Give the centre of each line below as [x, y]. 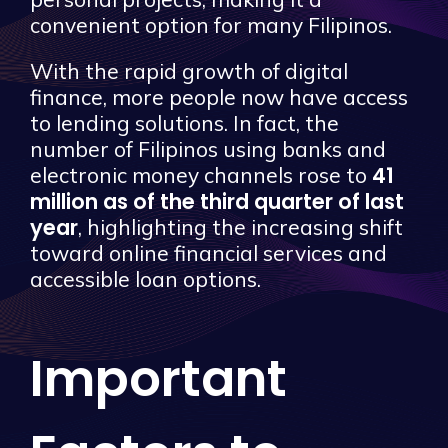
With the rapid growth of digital [189, 70]
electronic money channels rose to [201, 174]
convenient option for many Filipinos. [211, 24]
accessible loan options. [145, 278]
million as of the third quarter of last [217, 201]
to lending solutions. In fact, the [184, 122]
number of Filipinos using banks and [208, 148]
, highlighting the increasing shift [240, 226]
